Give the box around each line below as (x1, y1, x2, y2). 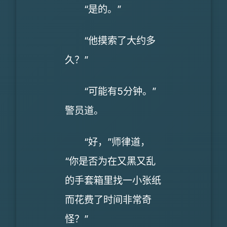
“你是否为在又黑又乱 (65, 155, 156, 168)
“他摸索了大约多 (65, 34, 156, 47)
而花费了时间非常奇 (65, 194, 152, 206)
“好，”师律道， (65, 136, 150, 148)
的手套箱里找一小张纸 (65, 174, 161, 187)
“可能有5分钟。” (65, 85, 156, 98)
